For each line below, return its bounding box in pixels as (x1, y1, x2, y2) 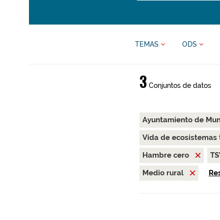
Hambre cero (142, 151, 191, 160)
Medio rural (142, 168, 186, 177)
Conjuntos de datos (146, 82, 211, 89)
